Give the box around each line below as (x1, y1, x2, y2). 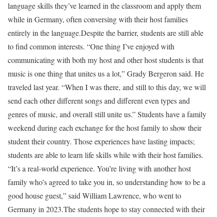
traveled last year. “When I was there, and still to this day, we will (8, 82, 206, 92)
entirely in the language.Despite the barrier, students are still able (8, 28, 203, 38)
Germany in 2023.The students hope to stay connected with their (8, 204, 205, 214)
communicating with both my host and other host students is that (8, 55, 203, 65)
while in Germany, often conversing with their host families (8, 14, 188, 24)
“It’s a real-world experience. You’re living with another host (8, 163, 191, 173)
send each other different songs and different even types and (8, 95, 190, 106)
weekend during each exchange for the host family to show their (8, 123, 201, 133)
